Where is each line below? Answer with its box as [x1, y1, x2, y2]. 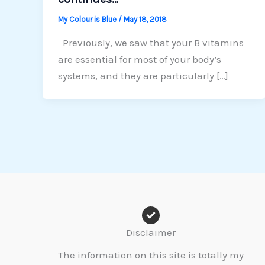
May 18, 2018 [123, 15, 167, 24]
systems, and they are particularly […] [57, 69, 228, 82]
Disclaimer [126, 227, 176, 238]
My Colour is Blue [57, 15, 118, 24]
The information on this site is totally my [58, 249, 244, 261]
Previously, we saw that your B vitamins [57, 36, 244, 49]
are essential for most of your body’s [57, 53, 221, 65]
